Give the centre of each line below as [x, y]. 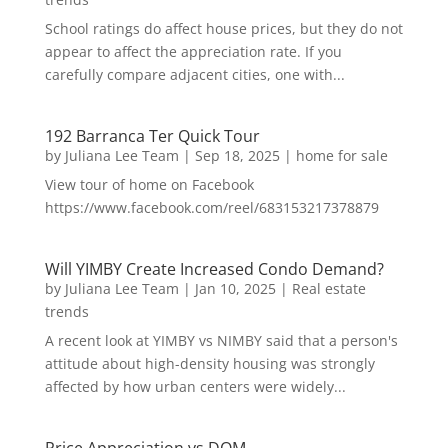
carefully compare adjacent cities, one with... [194, 74]
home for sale [341, 155]
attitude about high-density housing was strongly [209, 363]
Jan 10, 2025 [235, 288]
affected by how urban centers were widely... [195, 386]
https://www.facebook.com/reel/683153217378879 [211, 207]
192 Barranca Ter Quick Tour [152, 136]
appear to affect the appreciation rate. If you [193, 51]
